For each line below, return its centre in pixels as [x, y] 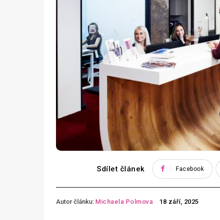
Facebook [190, 169]
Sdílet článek [121, 169]
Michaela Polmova [124, 201]
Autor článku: [75, 201]
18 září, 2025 [179, 202]
